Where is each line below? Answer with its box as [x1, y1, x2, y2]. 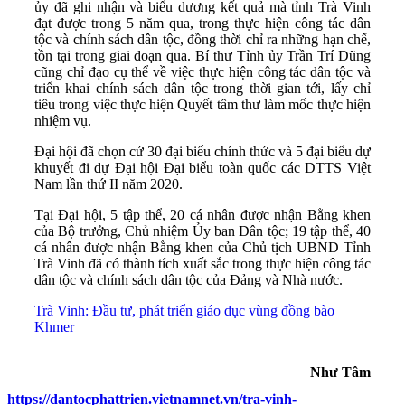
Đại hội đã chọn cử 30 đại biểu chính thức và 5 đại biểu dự [34, 143, 371, 159]
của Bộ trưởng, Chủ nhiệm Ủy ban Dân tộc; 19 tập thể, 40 [34, 222, 371, 239]
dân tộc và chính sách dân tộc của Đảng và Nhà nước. [34, 271, 343, 287]
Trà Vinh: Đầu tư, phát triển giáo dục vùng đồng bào [34, 302, 334, 318]
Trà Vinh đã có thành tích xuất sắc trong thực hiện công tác [34, 255, 371, 271]
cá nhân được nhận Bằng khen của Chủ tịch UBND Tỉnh [34, 239, 371, 255]
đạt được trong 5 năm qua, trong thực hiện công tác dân [34, 14, 371, 31]
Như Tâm [310, 363, 371, 380]
